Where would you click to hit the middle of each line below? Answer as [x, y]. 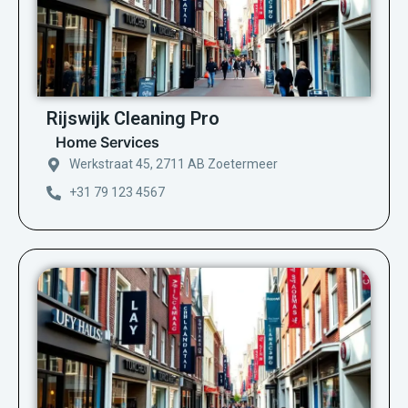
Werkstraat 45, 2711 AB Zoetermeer [173, 164]
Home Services [107, 143]
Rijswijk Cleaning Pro [133, 119]
